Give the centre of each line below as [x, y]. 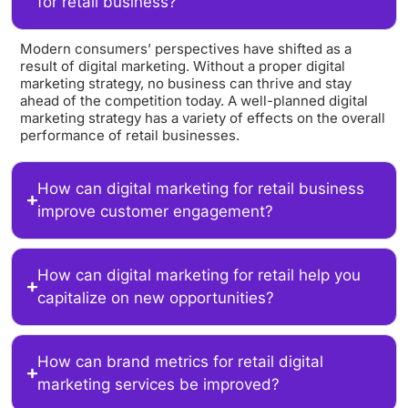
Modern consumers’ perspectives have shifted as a [186, 49]
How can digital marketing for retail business [200, 189]
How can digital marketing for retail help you [199, 275]
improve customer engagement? [155, 212]
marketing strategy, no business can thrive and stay [186, 84]
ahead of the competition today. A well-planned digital [194, 101]
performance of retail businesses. [130, 136]
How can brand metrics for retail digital [180, 362]
